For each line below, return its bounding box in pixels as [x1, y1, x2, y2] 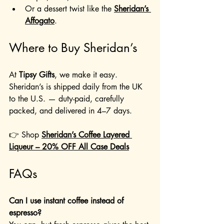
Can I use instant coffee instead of [9, 195, 126, 206]
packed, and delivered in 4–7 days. [9, 105, 132, 116]
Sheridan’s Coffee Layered [41, 129, 132, 140]
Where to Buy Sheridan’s [9, 40, 137, 56]
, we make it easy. [54, 69, 120, 80]
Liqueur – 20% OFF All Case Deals [9, 141, 129, 152]
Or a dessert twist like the [25, 3, 114, 14]
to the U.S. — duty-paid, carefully [9, 93, 126, 104]
